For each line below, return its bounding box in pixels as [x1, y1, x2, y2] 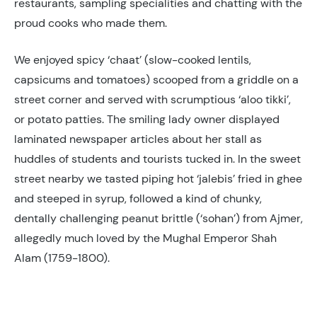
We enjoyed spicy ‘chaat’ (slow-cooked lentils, [14, 52, 251, 67]
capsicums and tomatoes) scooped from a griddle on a [14, 71, 299, 87]
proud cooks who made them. [14, 15, 167, 30]
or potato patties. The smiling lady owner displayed [14, 111, 279, 127]
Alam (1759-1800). [14, 250, 110, 265]
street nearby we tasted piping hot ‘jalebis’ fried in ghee [14, 171, 302, 186]
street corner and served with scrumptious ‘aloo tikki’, [14, 91, 291, 107]
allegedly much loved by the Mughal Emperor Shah [14, 230, 277, 246]
